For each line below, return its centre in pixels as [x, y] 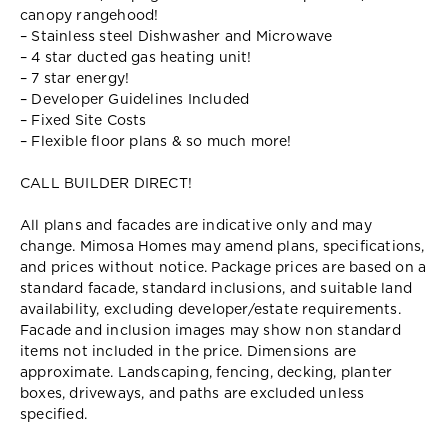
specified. [53, 414]
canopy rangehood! [89, 15]
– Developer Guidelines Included [135, 99]
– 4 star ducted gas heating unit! [136, 57]
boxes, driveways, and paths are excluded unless [192, 393]
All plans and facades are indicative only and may [196, 225]
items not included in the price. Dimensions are [188, 351]
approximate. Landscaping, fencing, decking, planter [206, 372]
